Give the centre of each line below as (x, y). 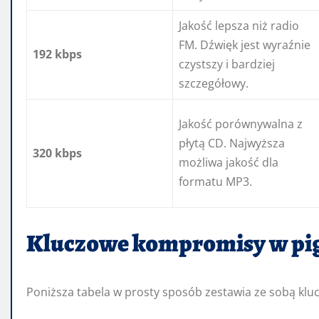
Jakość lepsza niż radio (239, 26)
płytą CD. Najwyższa (232, 143)
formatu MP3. (215, 182)
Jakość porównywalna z (241, 124)
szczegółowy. (214, 84)
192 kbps (57, 54)
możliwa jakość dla (229, 163)
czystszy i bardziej (227, 64)
